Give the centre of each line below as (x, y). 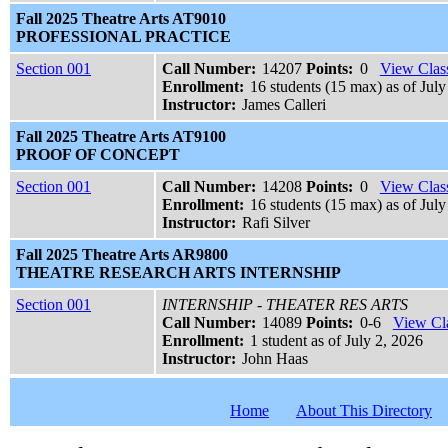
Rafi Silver (276, 223)
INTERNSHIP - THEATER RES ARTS (285, 305)
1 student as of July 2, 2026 (337, 341)
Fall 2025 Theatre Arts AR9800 (122, 255)
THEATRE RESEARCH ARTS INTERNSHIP (178, 273)
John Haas (275, 359)
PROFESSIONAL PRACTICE (123, 37)
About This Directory (364, 411)
